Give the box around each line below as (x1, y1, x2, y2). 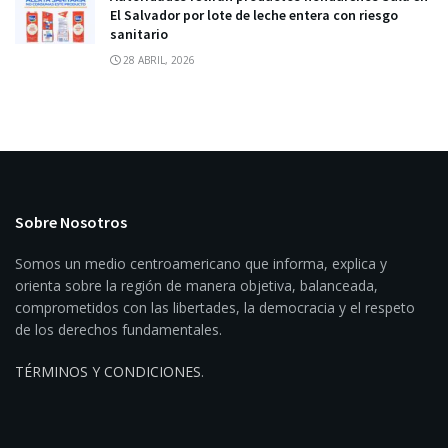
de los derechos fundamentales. (15, 319, 222, 339)
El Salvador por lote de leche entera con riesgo (110, 5, 398, 24)
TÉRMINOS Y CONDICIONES (15, 361, 201, 381)
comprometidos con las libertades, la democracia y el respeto (15, 297, 415, 317)
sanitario (110, 24, 168, 43)
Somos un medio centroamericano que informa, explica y (15, 253, 387, 273)
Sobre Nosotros (15, 211, 127, 232)
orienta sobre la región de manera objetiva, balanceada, (15, 275, 378, 295)
